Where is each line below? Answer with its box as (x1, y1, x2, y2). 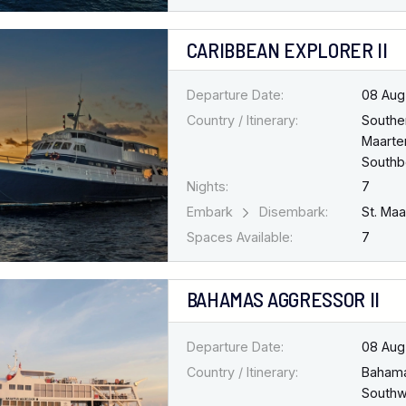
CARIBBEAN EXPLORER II (186, 36, 388, 63)
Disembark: (255, 204, 328, 220)
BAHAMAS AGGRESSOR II (186, 286, 380, 313)
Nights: (186, 179, 228, 195)
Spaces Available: (186, 229, 293, 246)
